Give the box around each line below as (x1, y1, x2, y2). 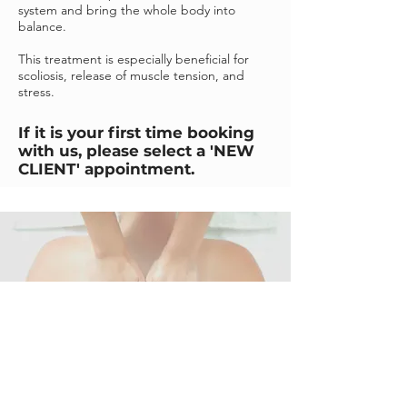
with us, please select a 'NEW (18, 142, 254, 160)
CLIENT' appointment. (18, 160, 194, 178)
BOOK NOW (91, 296, 200, 324)
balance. (18, 18, 66, 35)
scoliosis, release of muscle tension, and (18, 67, 244, 84)
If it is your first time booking (18, 124, 254, 142)
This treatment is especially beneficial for (18, 51, 249, 67)
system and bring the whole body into (18, 2, 235, 18)
